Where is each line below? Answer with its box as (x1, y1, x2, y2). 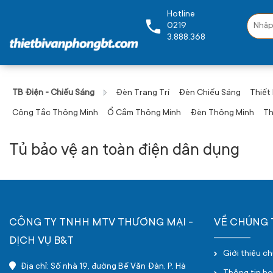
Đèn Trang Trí (116, 88, 169, 98)
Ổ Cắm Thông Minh (107, 108, 181, 118)
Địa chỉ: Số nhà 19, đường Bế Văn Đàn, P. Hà (18, 262, 186, 272)
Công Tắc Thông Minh (12, 108, 98, 118)
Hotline (166, 9, 195, 19)
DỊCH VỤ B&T (9, 235, 74, 247)
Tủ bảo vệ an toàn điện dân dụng (9, 142, 239, 160)
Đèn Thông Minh (190, 108, 254, 118)
